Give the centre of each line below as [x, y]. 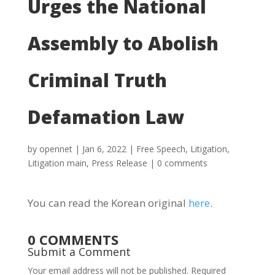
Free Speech [161, 149]
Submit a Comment [79, 252]
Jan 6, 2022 [104, 149]
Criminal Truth [97, 80]
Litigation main [57, 163]
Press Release [119, 163]
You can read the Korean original [108, 203]
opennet [56, 149]
